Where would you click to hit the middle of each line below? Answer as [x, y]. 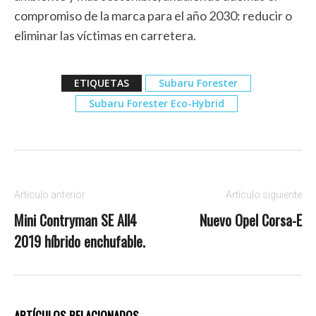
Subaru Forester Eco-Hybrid [156, 103]
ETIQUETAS [102, 83]
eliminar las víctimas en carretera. [105, 35]
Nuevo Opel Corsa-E [250, 220]
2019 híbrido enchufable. [80, 241]
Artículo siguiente [263, 194]
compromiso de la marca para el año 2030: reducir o [153, 15]
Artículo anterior [50, 194]
